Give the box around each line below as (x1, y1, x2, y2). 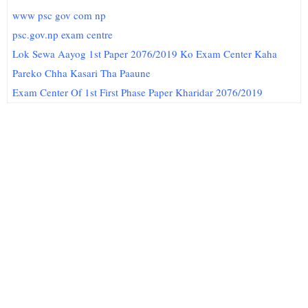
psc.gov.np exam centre (12, 27, 113, 41)
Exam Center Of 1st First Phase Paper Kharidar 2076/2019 (12, 85, 263, 99)
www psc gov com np (12, 8, 107, 22)
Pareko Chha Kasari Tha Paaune (12, 66, 151, 80)
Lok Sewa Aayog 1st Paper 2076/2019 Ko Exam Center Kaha (12, 47, 278, 60)
